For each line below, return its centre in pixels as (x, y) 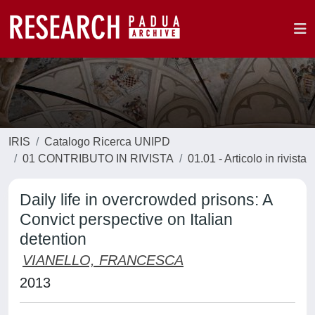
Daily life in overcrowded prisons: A (146, 200)
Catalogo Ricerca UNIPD (107, 142)
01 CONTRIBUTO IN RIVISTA (98, 159)
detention (53, 239)
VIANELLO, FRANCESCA (103, 260)
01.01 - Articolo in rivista (247, 159)
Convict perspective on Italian (126, 219)
